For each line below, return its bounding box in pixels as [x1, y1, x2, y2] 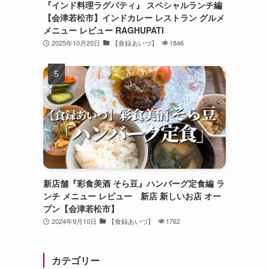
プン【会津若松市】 [43, 202, 119, 214]
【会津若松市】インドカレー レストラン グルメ [43, 11, 225, 23]
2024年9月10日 [51, 216, 97, 226]
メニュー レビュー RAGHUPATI [43, 23, 164, 36]
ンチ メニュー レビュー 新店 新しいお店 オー [43, 189, 221, 202]
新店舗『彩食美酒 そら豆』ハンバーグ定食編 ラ [43, 177, 225, 189]
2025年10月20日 [51, 37, 100, 47]
